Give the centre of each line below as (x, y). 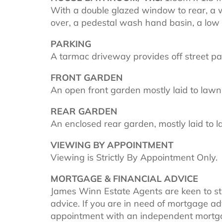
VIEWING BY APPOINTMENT (112, 145)
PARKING (71, 44)
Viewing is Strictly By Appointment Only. (134, 157)
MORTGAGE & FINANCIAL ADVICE (124, 178)
